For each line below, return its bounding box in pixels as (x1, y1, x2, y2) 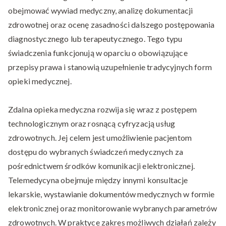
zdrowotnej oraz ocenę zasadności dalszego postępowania (8, 20, 215, 30)
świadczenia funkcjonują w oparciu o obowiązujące (8, 48, 188, 58)
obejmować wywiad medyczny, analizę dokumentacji (8, 6, 193, 16)
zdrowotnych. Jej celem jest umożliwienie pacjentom (8, 133, 192, 143)
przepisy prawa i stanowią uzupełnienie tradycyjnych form (8, 62, 212, 72)
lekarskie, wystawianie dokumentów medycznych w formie (8, 189, 215, 199)
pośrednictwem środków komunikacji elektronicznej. (8, 161, 195, 171)
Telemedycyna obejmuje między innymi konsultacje (8, 175, 188, 185)
